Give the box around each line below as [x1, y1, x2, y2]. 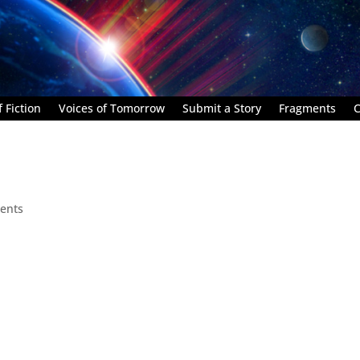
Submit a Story [182, 100, 261, 116]
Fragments [279, 100, 336, 116]
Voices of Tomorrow [59, 100, 165, 116]
